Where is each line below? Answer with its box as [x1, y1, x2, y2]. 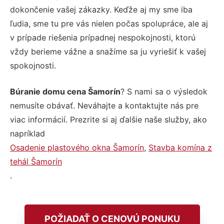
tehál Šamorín [10, 156, 62, 166]
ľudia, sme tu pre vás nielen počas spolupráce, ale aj [10, 18, 208, 28]
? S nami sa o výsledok [120, 86, 207, 96]
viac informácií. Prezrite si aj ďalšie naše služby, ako [10, 114, 207, 124]
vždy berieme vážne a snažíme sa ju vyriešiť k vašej [10, 46, 206, 56]
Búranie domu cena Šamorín [10, 86, 120, 96]
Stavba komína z [148, 142, 212, 152]
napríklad [10, 128, 45, 138]
